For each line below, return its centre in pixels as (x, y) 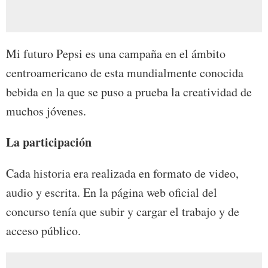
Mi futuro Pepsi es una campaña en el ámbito (116, 54)
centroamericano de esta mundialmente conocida (125, 73)
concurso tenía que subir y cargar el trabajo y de (123, 212)
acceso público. (43, 231)
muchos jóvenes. (46, 111)
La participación (49, 142)
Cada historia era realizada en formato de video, (122, 173)
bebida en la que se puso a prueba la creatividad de (129, 92)
